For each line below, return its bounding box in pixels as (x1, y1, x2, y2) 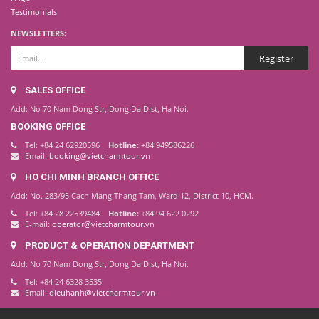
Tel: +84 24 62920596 (25, 139, 108, 150)
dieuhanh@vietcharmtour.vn (49, 286, 155, 298)
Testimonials (11, 6, 57, 17)
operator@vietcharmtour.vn (52, 218, 155, 229)
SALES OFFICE (25, 84, 85, 95)
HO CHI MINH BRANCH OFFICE (25, 171, 159, 182)
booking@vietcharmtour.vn (49, 150, 150, 161)
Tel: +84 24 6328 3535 (25, 276, 102, 287)
